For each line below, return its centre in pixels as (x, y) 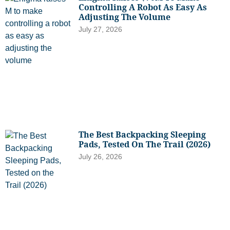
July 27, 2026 (101, 30)
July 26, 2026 (101, 157)
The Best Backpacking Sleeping (142, 135)
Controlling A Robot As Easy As (143, 7)
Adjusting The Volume (125, 17)
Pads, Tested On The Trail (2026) (145, 145)
